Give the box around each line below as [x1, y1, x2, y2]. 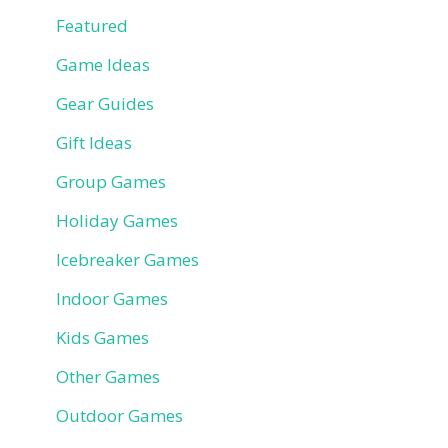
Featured [56, 13, 128, 37]
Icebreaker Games [56, 247, 199, 271]
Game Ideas [56, 52, 150, 76]
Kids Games [56, 325, 149, 349]
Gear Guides [56, 91, 154, 115]
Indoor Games [56, 286, 168, 310]
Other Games [56, 364, 160, 388]
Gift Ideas [56, 130, 132, 154]
